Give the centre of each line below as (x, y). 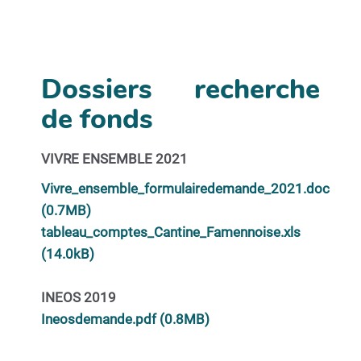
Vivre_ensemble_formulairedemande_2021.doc (185, 189)
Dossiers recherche (180, 89)
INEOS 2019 (78, 297)
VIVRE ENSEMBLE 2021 (114, 159)
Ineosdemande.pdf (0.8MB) (125, 319)
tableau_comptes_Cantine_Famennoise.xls (170, 232)
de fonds (97, 119)
